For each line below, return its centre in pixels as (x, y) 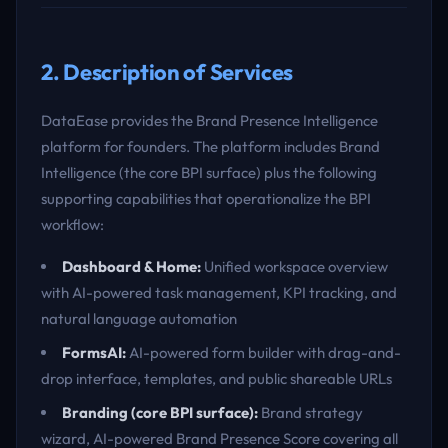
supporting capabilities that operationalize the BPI (206, 198)
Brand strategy (310, 412)
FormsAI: (94, 352)
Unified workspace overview (294, 266)
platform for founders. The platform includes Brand (210, 146)
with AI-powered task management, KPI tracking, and (219, 292)
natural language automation (139, 318)
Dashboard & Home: (131, 266)
